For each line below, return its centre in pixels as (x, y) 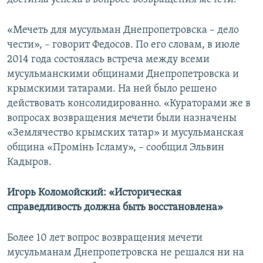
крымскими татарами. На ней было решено (112, 89)
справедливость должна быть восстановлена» (115, 208)
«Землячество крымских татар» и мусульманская (125, 133)
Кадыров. (29, 163)
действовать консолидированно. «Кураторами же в (129, 104)
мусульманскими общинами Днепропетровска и (123, 75)
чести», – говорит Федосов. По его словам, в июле (124, 45)
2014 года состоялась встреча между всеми (108, 60)
